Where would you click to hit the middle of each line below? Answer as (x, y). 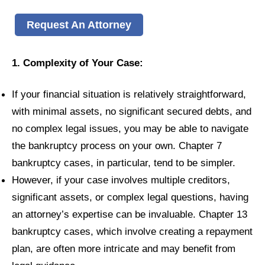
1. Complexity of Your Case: (77, 62)
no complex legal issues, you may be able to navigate (130, 129)
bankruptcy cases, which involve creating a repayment (132, 232)
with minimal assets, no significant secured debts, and (132, 112)
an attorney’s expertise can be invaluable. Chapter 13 (130, 214)
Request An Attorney (79, 24)
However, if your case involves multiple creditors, (121, 180)
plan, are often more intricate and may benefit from (124, 249)
